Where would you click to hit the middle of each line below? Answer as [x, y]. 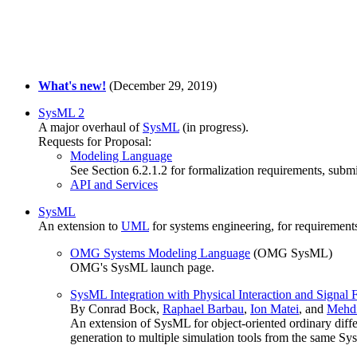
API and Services [114, 184]
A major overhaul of [90, 127]
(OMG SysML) [291, 253]
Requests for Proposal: [95, 141]
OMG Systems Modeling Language [160, 253]
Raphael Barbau [203, 309]
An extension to [80, 226]
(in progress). [214, 127]
